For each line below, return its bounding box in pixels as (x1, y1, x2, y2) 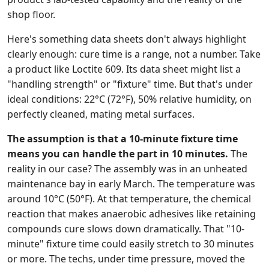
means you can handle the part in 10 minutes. (7, 147, 228, 160)
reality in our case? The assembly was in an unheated (7, 162, 247, 175)
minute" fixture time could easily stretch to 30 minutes (7, 237, 254, 250)
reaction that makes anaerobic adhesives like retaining (7, 207, 256, 220)
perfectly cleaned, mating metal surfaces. (7, 107, 195, 121)
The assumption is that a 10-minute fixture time (7, 132, 238, 145)
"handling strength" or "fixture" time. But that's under (7, 77, 253, 91)
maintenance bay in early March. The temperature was (7, 177, 255, 190)
